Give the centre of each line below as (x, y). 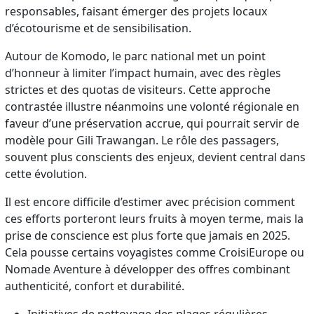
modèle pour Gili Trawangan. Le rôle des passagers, (142, 140)
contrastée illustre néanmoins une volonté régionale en (152, 106)
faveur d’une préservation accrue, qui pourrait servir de (152, 123)
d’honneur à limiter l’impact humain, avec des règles (143, 73)
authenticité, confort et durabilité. (95, 286)
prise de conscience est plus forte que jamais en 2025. (148, 235)
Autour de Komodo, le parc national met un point (136, 56)
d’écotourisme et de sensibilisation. (98, 28)
